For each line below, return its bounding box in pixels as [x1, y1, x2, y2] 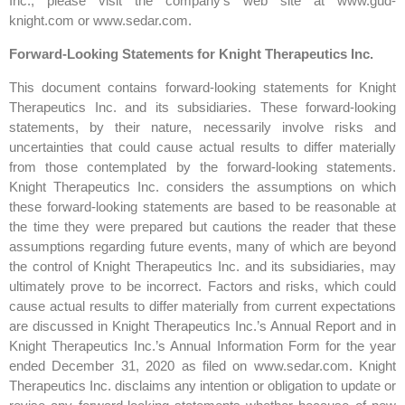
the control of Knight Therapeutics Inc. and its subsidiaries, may [9, 259, 396, 275]
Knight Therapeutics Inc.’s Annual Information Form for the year [9, 338, 396, 354]
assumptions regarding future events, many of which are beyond [9, 239, 396, 255]
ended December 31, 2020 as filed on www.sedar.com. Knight [9, 358, 396, 374]
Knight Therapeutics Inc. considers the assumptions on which [9, 179, 396, 195]
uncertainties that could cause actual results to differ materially [9, 139, 396, 155]
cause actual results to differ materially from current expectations [9, 298, 396, 315]
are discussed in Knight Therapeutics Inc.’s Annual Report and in [9, 318, 396, 334]
